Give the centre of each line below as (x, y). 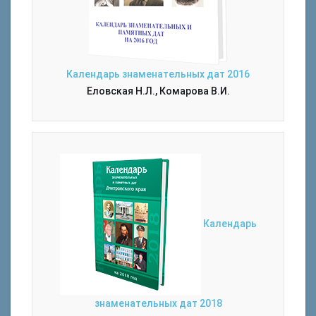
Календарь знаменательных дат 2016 (158, 74)
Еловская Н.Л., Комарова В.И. (158, 91)
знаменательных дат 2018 (158, 303)
